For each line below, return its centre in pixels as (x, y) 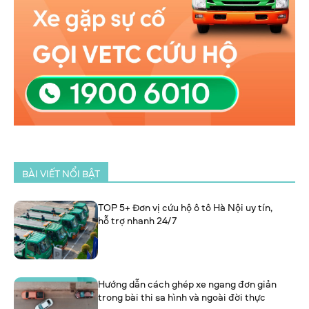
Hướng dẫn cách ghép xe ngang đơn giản (188, 284)
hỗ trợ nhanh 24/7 (138, 220)
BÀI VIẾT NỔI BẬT (61, 173)
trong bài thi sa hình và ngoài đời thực (182, 297)
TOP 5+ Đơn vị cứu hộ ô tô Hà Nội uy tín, (186, 207)
